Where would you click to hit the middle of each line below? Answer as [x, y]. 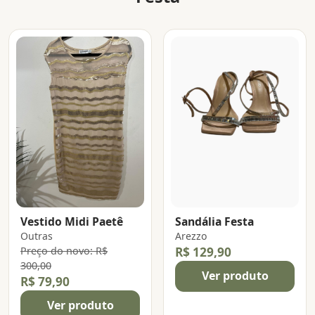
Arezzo [191, 236]
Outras [37, 236]
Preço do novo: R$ [64, 251]
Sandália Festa [214, 222]
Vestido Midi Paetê [72, 222]
